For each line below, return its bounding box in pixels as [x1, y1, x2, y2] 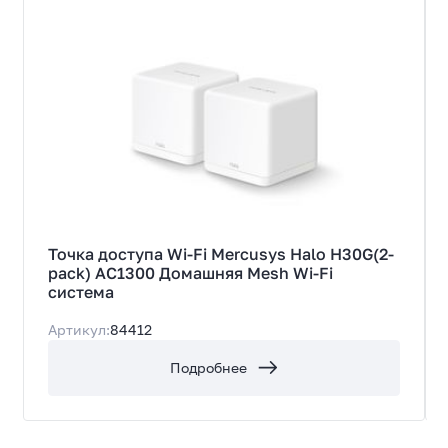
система [48, 282, 115, 303]
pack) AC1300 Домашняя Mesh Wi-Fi [48, 263, 334, 284]
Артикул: [48, 320, 111, 338]
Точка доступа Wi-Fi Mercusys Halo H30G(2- [48, 244, 395, 265]
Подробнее [170, 359, 247, 377]
